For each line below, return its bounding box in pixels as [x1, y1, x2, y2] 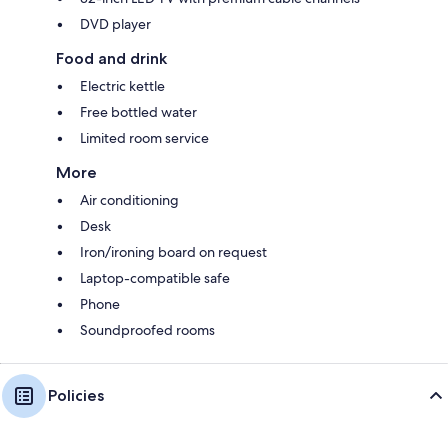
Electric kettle [80, 76, 165, 95]
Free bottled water [80, 102, 197, 121]
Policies [48, 385, 104, 405]
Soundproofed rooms [80, 320, 215, 339]
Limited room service [80, 128, 209, 147]
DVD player [80, 14, 151, 33]
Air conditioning [80, 190, 179, 209]
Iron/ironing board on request [80, 242, 267, 261]
